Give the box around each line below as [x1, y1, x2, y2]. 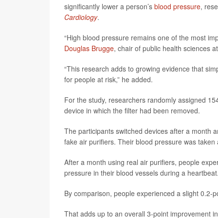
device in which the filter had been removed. [64, 106, 200, 115]
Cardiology [64, 12, 97, 22]
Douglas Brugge [64, 43, 114, 53]
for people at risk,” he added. [64, 74, 153, 84]
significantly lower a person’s [64, 1, 154, 11]
